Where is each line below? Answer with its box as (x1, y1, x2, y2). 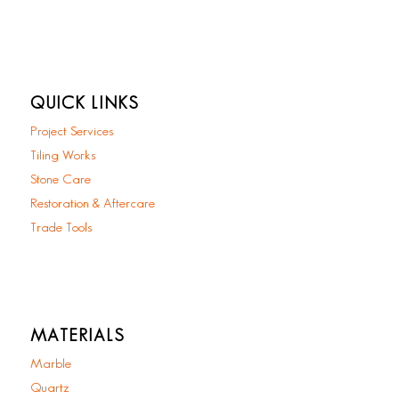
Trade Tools (29, 222, 92, 235)
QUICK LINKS (29, 95, 139, 112)
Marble (29, 358, 71, 371)
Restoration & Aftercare (29, 198, 155, 211)
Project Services (29, 126, 113, 139)
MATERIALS (29, 328, 125, 345)
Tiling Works (29, 150, 95, 163)
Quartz (29, 382, 69, 395)
